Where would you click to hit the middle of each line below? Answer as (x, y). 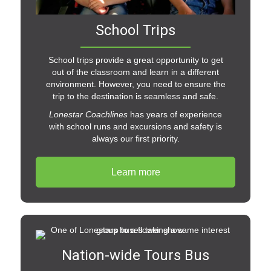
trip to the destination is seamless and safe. (135, 96)
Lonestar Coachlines (88, 115)
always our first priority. (135, 139)
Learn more (135, 172)
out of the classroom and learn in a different (135, 72)
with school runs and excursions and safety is (135, 127)
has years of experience (175, 115)
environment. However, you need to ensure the (135, 84)
